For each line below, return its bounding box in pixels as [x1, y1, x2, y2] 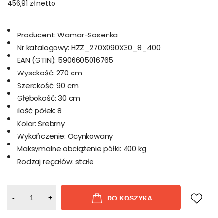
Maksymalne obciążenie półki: [17, 144, 121, 154]
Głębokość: [17, 93, 56, 103]
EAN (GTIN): [17, 55, 56, 65]
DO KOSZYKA [107, 194, 152, 202]
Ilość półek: [17, 106, 56, 116]
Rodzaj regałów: [17, 156, 73, 166]
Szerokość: [17, 80, 55, 91]
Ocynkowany [68, 131, 113, 141]
